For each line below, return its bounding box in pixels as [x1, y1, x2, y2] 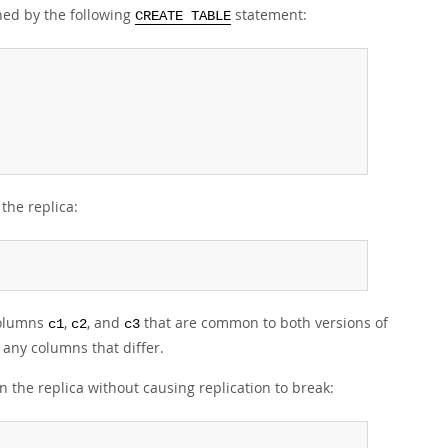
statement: [231, 5, 307, 24]
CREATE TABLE [135, 9, 231, 24]
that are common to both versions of [140, 313, 388, 332]
